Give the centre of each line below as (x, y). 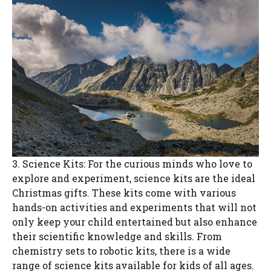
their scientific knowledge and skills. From (117, 236)
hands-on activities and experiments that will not (134, 207)
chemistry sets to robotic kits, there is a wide (121, 250)
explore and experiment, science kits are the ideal (134, 178)
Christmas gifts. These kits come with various (124, 192)
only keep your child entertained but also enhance (135, 221)
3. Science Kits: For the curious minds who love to (132, 163)
